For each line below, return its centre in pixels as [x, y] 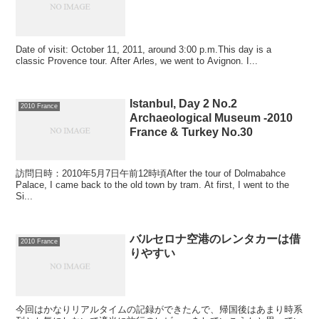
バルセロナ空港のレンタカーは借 [215, 239]
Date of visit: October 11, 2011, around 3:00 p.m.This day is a [144, 49]
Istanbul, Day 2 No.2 [184, 104]
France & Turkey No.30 [192, 132]
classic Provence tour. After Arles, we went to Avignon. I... [137, 61]
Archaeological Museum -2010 [211, 118]
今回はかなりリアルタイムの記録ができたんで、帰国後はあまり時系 [159, 309]
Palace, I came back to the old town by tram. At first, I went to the [153, 185]
